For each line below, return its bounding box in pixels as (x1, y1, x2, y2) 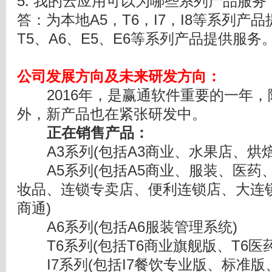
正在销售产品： (47, 125, 149, 141)
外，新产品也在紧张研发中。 (17, 106, 206, 123)
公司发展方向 (17, 69, 104, 85)
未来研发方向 (119, 69, 206, 85)
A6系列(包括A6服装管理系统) (17, 219, 237, 236)
